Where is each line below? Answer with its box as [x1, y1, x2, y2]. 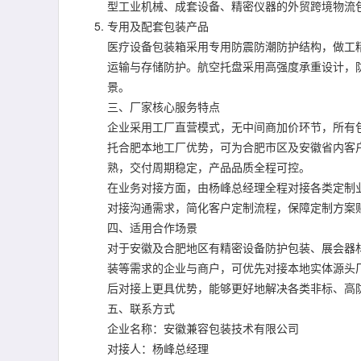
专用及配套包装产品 [107, 18, 209, 34]
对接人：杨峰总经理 [107, 340, 209, 356]
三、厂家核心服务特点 [107, 98, 220, 114]
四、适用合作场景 [107, 219, 197, 235]
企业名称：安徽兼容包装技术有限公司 [107, 320, 299, 336]
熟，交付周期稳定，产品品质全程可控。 [107, 159, 310, 175]
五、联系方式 [107, 300, 175, 316]
